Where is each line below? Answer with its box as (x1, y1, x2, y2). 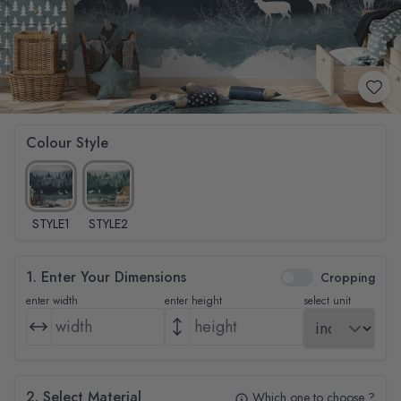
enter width (26, 292, 78, 309)
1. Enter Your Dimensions (26, 266, 186, 287)
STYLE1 (32, 214, 70, 233)
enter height (165, 292, 222, 309)
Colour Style (26, 132, 108, 153)
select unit (303, 292, 351, 309)
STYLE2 (89, 214, 128, 233)
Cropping (320, 268, 375, 286)
